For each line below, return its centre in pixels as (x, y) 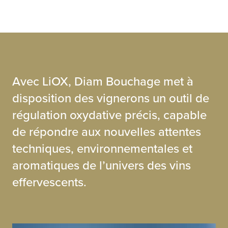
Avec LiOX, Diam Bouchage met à (103, 81)
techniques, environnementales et (102, 148)
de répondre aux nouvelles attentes (107, 132)
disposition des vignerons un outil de (111, 98)
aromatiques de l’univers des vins (102, 165)
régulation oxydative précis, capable (109, 115)
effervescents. (49, 182)
